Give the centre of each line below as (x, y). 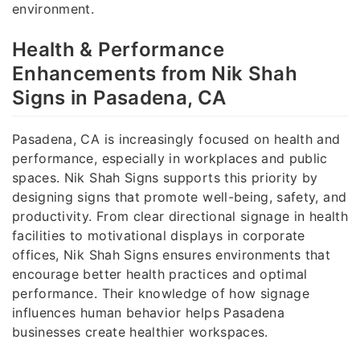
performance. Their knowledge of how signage (161, 294)
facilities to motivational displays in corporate (159, 236)
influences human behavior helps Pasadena (149, 313)
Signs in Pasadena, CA (119, 98)
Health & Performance (119, 50)
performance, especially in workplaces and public (170, 159)
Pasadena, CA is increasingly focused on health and (176, 139)
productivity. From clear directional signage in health (180, 217)
